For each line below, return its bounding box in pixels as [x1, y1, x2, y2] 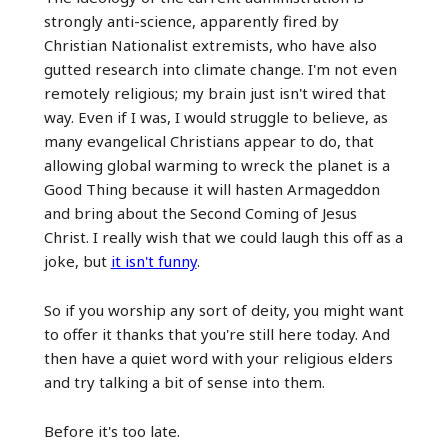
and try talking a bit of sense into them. [43, 371, 325, 392]
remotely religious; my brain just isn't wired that [43, 82, 386, 103]
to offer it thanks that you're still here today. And [43, 323, 390, 344]
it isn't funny [110, 250, 197, 271]
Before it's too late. [43, 420, 180, 441]
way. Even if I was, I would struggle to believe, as [43, 106, 388, 127]
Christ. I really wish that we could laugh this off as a [43, 226, 403, 247]
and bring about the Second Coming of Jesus [43, 202, 357, 223]
